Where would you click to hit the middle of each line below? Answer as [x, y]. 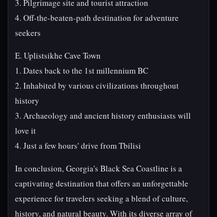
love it [25, 131]
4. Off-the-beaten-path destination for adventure [97, 18]
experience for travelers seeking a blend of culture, [101, 198]
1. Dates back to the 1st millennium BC [82, 70]
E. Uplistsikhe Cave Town [58, 55]
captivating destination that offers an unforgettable [102, 183]
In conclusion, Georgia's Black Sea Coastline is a [99, 168]
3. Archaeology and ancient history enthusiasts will [103, 116]
